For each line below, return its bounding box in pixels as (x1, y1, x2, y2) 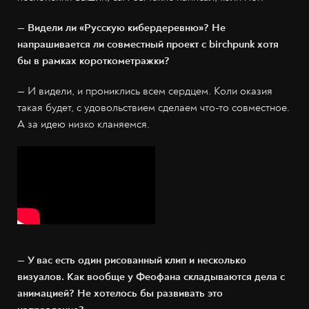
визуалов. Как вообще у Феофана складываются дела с (17, 270, 285, 284)
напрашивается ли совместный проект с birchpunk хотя (17, 37, 279, 52)
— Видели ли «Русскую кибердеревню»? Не (17, 21, 226, 35)
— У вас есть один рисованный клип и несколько (17, 253, 246, 268)
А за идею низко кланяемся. (17, 117, 150, 132)
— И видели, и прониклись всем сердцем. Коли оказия (17, 84, 272, 99)
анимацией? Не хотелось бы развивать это (17, 286, 223, 301)
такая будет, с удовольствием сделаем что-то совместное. (17, 101, 290, 115)
